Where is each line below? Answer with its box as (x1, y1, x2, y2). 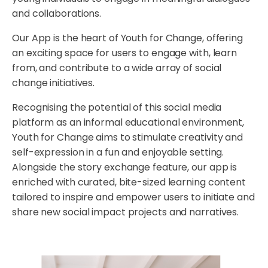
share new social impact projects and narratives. (12, 205, 239, 219)
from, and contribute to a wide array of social (12, 60, 222, 75)
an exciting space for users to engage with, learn (12, 45, 237, 60)
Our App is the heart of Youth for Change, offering (12, 31, 243, 45)
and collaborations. (12, 6, 102, 20)
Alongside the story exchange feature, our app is (12, 160, 237, 174)
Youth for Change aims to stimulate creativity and (12, 130, 243, 144)
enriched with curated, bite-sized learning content (12, 175, 246, 189)
